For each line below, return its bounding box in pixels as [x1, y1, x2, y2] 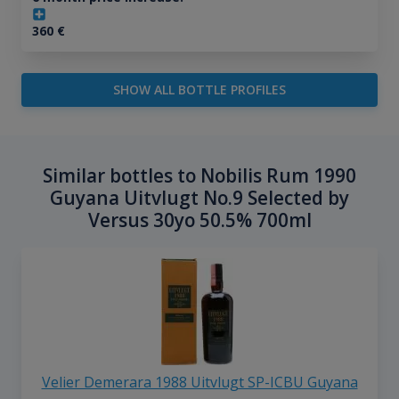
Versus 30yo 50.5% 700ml [87, 208, 312, 233]
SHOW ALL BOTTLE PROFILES [113, 80, 286, 98]
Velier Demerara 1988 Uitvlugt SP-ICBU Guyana [41, 371, 358, 392]
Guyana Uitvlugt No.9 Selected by [50, 185, 349, 211]
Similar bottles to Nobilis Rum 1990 [43, 163, 356, 189]
